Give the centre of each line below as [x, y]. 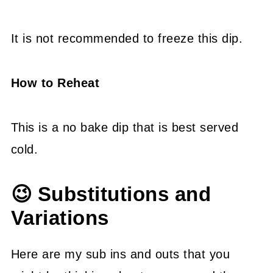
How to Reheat [55, 83]
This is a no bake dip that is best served [125, 128]
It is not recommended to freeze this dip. [127, 39]
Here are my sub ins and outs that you [120, 254]
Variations [60, 218]
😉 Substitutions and [111, 195]
